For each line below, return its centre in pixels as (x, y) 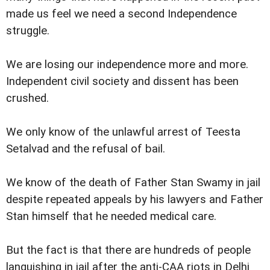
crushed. (27, 98)
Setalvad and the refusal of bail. (86, 149)
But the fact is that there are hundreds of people (128, 250)
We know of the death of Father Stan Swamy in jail (133, 182)
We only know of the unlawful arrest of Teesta (123, 132)
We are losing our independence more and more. (127, 64)
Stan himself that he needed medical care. (111, 216)
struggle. (28, 30)
